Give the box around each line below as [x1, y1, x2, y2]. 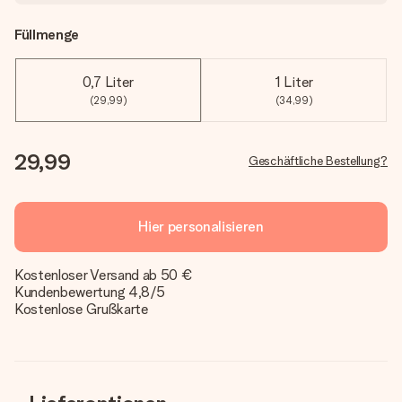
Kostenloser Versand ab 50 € [14, 267, 193, 284]
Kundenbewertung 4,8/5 [14, 284, 165, 301]
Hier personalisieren [138, 218, 264, 235]
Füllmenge [14, 26, 80, 43]
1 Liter [275, 74, 313, 91]
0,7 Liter [82, 74, 135, 91]
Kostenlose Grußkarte [14, 301, 149, 318]
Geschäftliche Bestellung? [249, 153, 388, 168]
